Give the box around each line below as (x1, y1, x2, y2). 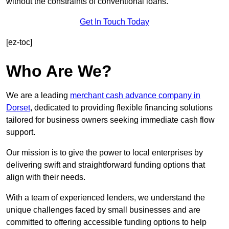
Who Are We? (6, 62, 112, 81)
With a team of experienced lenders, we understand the (6, 193, 205, 202)
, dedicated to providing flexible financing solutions (30, 103, 213, 112)
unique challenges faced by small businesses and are (6, 205, 200, 215)
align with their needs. (6, 173, 85, 182)
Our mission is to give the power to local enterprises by (6, 148, 203, 157)
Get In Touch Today (80, 17, 149, 27)
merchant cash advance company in (70, 91, 200, 100)
